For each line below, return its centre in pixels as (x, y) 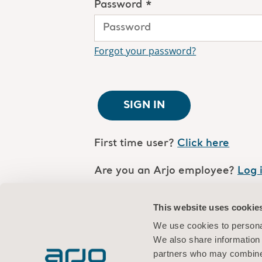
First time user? (135, 143)
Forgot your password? (145, 51)
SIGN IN (144, 105)
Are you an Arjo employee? (166, 171)
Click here (204, 143)
